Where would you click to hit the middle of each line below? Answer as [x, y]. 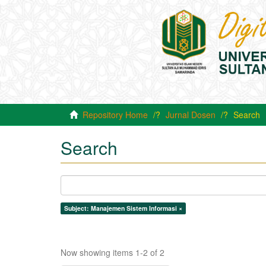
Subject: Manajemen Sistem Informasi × [123, 208]
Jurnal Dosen [191, 115]
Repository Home [115, 115]
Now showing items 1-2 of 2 [113, 252]
